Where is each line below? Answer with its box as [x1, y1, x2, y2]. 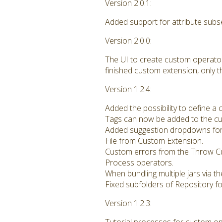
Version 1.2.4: [105, 84, 152, 95]
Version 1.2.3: [105, 198, 152, 209]
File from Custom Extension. [105, 135, 203, 146]
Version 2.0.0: [105, 35, 152, 46]
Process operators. [105, 157, 173, 168]
